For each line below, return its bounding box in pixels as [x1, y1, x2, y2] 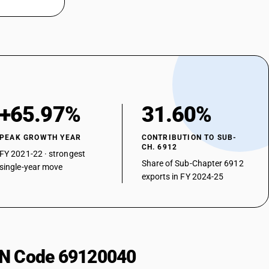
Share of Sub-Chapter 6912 [141, 159, 244, 168]
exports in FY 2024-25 [141, 172, 224, 181]
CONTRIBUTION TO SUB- [141, 133, 237, 142]
